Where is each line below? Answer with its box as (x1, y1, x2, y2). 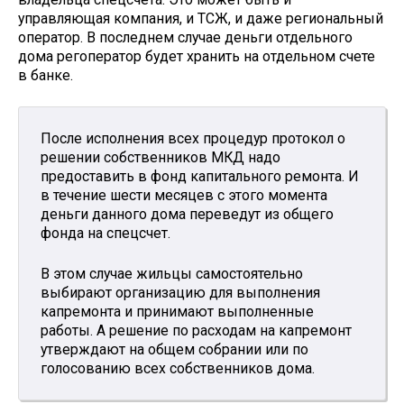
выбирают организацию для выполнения (41, 283, 320, 301)
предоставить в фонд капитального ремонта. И (41, 168, 359, 186)
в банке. (18, 67, 73, 85)
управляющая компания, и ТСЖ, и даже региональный (18, 10, 383, 28)
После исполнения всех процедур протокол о (41, 130, 345, 148)
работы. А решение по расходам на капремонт (41, 321, 352, 339)
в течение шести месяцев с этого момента (41, 187, 327, 205)
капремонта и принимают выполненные (41, 302, 314, 320)
